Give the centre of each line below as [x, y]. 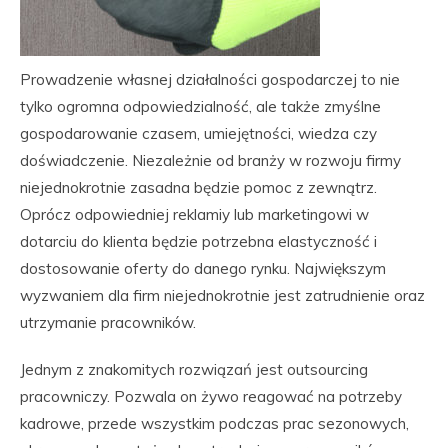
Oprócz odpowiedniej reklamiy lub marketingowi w [194, 214]
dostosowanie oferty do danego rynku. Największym [203, 268]
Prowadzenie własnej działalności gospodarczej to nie [210, 79]
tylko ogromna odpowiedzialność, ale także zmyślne [200, 106]
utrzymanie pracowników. [108, 322]
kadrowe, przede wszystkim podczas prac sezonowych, [214, 423]
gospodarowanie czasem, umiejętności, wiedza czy [198, 133]
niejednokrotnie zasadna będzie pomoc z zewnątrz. [198, 187]
